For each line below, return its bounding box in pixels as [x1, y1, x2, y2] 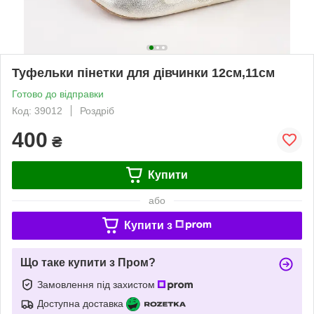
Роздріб [80, 104, 114, 116]
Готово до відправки [12, 88, 104, 100]
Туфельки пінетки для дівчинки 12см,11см [12, 65, 275, 80]
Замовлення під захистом [37, 278, 158, 290]
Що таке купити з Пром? [20, 256, 156, 268]
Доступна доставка [37, 297, 123, 309]
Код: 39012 [12, 104, 62, 116]
